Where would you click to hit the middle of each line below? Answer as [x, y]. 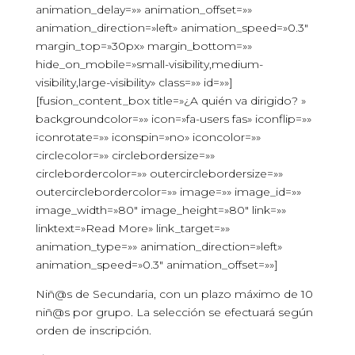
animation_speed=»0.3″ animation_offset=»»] [157, 265]
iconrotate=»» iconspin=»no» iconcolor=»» [148, 137]
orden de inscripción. [93, 330]
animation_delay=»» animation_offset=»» [143, 10]
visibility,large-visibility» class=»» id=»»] [134, 82]
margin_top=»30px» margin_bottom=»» [143, 46]
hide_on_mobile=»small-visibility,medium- [149, 64]
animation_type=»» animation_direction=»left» [158, 246]
